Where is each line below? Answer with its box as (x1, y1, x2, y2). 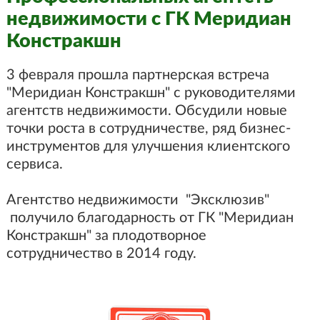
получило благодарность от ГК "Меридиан (6, 211, 294, 225)
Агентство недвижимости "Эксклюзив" (6, 193, 269, 207)
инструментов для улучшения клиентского (6, 139, 290, 154)
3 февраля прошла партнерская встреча (6, 68, 269, 82)
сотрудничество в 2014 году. (6, 246, 196, 261)
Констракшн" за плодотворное (6, 229, 206, 243)
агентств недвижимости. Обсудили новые (6, 104, 287, 118)
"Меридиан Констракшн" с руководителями (6, 86, 296, 100)
